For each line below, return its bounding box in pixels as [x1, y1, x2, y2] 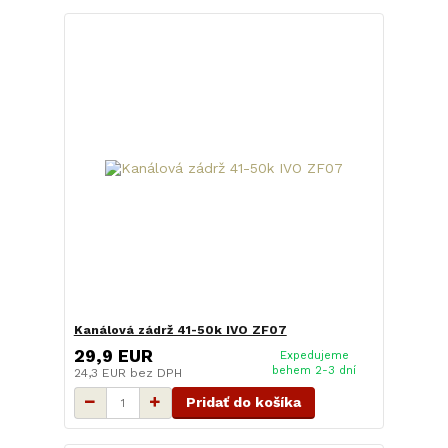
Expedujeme [279, 348, 349, 362]
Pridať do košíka [185, 393, 301, 410]
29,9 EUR [73, 345, 153, 366]
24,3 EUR [73, 365, 130, 380]
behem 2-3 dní [272, 363, 357, 377]
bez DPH [129, 365, 182, 380]
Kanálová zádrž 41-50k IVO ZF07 [73, 323, 287, 338]
